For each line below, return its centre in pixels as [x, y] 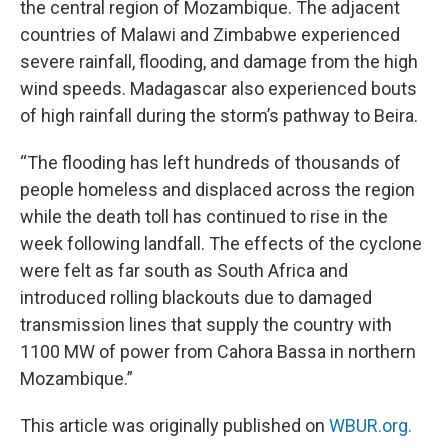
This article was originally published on [174, 425]
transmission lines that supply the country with [206, 324]
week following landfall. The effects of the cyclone [221, 243]
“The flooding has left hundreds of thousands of [210, 162]
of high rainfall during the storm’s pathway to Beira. [219, 115]
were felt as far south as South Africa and [184, 270]
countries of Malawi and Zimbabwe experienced [210, 34]
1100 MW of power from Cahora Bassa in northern [218, 351]
